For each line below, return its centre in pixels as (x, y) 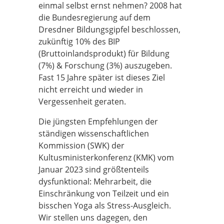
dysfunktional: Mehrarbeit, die (95, 181)
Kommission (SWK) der (81, 145)
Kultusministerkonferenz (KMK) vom (106, 157)
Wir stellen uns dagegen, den (93, 217)
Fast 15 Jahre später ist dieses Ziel (102, 77)
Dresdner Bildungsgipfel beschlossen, (109, 29)
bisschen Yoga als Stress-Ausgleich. (105, 205)
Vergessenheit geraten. (82, 101)
